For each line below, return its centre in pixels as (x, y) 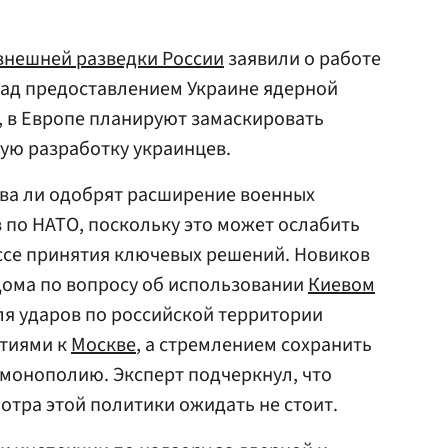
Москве (103, 345)
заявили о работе (302, 59)
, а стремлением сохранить (254, 345)
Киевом (341, 285)
